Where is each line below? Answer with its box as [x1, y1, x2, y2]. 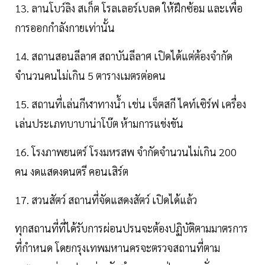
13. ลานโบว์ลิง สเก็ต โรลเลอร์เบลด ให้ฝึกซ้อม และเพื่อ [15, 1, 243, 15]
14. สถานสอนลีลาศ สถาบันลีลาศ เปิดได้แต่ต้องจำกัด [15, 49, 232, 63]
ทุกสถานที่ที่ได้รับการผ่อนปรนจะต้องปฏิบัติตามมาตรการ [15, 221, 248, 235]
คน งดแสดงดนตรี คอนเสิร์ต [15, 164, 128, 179]
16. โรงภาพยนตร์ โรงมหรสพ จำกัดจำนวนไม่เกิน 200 [15, 145, 237, 159]
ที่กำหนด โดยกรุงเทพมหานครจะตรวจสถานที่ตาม [15, 241, 220, 255]
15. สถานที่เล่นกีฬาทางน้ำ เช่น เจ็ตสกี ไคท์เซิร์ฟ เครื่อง [15, 97, 246, 111]
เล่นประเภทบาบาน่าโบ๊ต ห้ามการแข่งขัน [15, 117, 183, 131]
